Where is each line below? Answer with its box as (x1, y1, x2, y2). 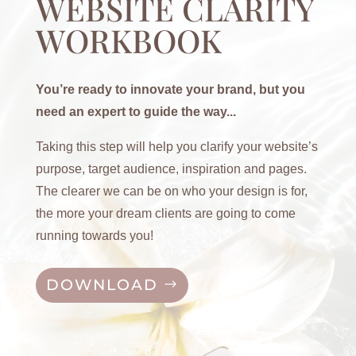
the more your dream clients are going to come (35, 207, 296, 221)
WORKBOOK (35, 19, 222, 62)
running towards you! (35, 229, 153, 243)
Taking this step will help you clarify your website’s (35, 140, 318, 154)
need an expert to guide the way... (35, 105, 236, 119)
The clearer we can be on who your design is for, (35, 184, 308, 199)
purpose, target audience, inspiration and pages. (35, 162, 307, 176)
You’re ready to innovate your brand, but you (35, 83, 305, 97)
